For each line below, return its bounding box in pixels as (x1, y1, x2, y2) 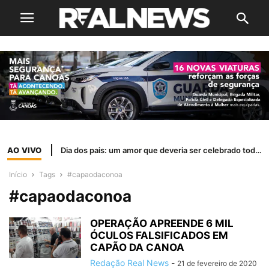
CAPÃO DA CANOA (90, 241, 184, 254)
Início (9, 170, 27, 180)
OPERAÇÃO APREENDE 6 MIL (90, 217, 234, 230)
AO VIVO (7, 145, 42, 155)
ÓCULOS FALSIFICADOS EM (90, 229, 228, 242)
